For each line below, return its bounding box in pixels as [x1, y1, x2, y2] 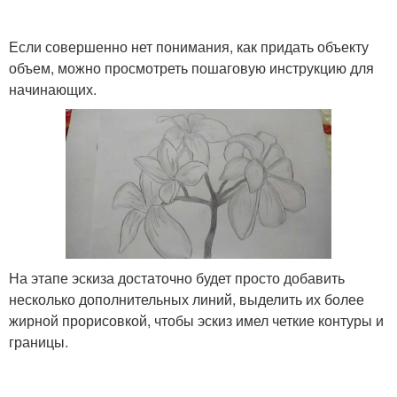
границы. [9, 331, 68, 352]
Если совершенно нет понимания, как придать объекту [9, 36, 369, 58]
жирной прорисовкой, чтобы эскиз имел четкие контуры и [9, 309, 384, 331]
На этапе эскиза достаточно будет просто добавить [9, 267, 345, 288]
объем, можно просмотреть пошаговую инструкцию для [9, 58, 374, 79]
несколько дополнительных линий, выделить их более [9, 288, 364, 309]
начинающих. [9, 79, 97, 100]
